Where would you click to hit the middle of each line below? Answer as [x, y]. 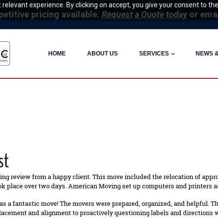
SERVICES [154, 54]
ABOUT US [102, 54]
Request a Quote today [145, 14]
